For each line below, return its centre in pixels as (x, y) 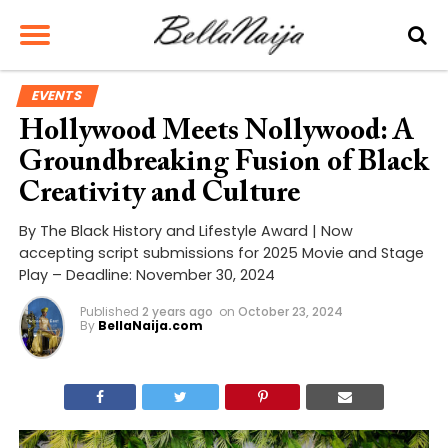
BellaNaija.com (150, 325)
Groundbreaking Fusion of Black (223, 163)
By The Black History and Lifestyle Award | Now (185, 231)
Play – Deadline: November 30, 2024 (146, 275)
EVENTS (57, 95)
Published (109, 311)
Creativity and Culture (159, 194)
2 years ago (177, 311)
